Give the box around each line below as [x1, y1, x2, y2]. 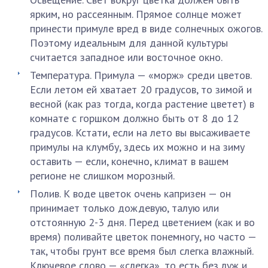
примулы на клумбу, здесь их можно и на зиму [30, 140, 245, 154]
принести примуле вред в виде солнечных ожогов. [30, 22, 262, 35]
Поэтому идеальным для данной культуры [30, 36, 228, 50]
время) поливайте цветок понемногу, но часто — [30, 230, 256, 243]
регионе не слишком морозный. [30, 169, 175, 182]
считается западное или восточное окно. [30, 50, 223, 64]
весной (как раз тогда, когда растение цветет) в [30, 97, 254, 111]
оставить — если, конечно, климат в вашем [30, 154, 229, 168]
